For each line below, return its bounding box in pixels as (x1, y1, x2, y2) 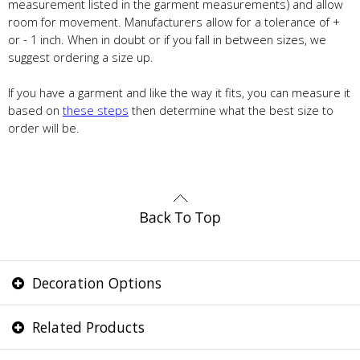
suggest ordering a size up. (8, 49, 153, 66)
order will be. (8, 120, 80, 137)
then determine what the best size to (129, 102, 333, 119)
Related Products (28, 317, 145, 337)
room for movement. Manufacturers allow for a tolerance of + (8, 14, 340, 31)
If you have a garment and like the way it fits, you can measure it (8, 84, 350, 101)
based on (8, 102, 63, 119)
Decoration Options (28, 273, 162, 293)
